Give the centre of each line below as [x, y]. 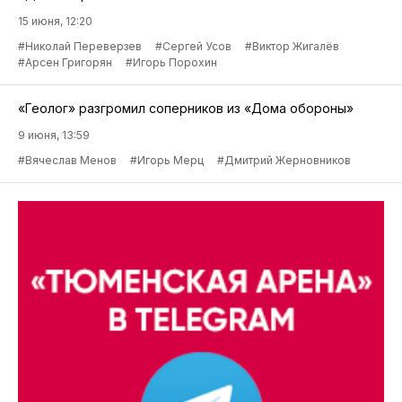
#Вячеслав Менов [67, 161]
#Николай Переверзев [80, 47]
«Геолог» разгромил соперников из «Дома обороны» [186, 109]
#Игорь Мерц [167, 161]
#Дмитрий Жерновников [284, 161]
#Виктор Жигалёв [292, 47]
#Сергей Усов [193, 47]
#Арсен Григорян [65, 63]
